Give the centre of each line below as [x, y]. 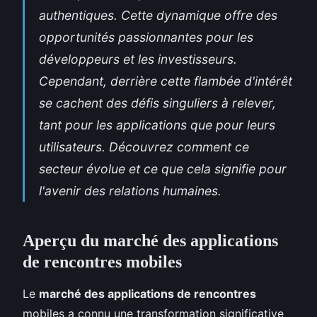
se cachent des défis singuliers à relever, [157, 103]
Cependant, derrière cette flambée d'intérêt [166, 81]
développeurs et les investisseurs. [138, 59]
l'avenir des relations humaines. [130, 190]
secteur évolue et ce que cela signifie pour [163, 168]
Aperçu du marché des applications [150, 240]
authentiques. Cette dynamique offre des [158, 15]
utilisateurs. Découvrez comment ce [144, 146]
